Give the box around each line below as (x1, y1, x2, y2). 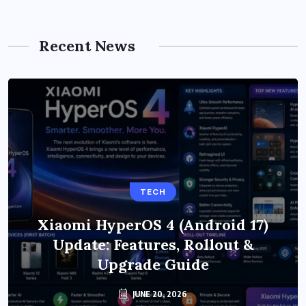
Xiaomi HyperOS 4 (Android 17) (38, 215, 268, 235)
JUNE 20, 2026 (130, 289, 187, 300)
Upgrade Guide (97, 255, 209, 275)
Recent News (39, 36, 135, 56)
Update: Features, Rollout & (52, 235, 254, 255)
